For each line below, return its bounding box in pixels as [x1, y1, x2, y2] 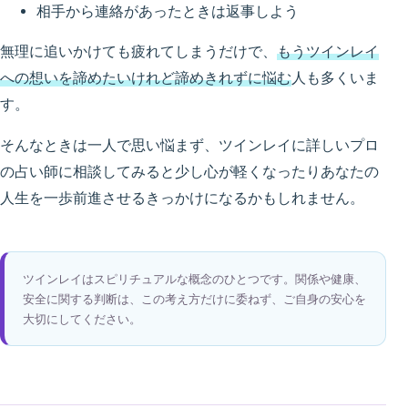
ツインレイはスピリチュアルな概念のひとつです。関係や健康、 [23, 270, 366, 286]
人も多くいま [291, 69, 379, 87]
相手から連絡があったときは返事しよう [36, 2, 299, 20]
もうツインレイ [277, 43, 379, 61]
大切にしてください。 [23, 311, 141, 326]
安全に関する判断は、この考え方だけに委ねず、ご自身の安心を [23, 291, 366, 306]
